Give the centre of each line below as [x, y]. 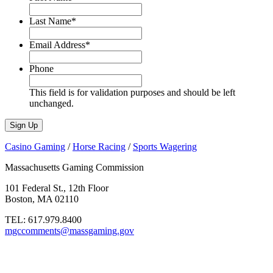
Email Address [57, 45]
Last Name [50, 21]
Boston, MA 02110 [42, 199]
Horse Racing [99, 147]
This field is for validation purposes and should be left [132, 93]
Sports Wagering [165, 147]
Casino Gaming [35, 147]
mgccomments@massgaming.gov [69, 231]
